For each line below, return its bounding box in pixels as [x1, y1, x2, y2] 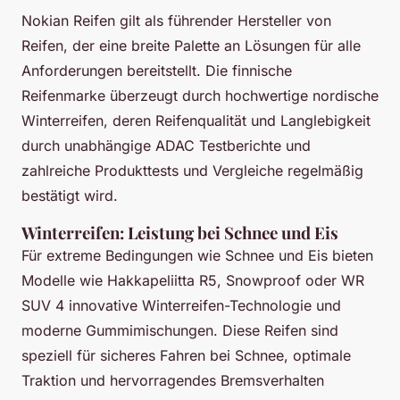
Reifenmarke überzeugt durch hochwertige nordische [21, 87, 379, 105]
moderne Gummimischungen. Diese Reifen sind [21, 321, 338, 340]
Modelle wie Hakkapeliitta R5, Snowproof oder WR [21, 271, 364, 290]
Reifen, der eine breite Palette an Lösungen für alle [21, 37, 361, 55]
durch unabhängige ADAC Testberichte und [21, 137, 311, 155]
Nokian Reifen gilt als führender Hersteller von [21, 12, 331, 30]
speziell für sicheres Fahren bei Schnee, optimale [21, 346, 351, 365]
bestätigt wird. [21, 187, 118, 205]
